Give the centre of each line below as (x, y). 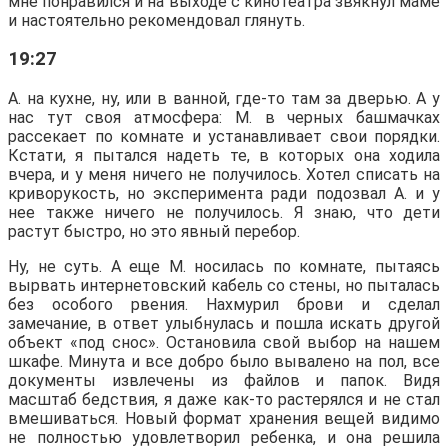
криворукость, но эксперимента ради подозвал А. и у (224, 194)
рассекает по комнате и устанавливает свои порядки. (224, 137)
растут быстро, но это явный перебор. (154, 232)
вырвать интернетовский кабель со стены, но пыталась (224, 286)
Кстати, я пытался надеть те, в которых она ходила (224, 156)
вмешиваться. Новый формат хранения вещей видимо (224, 419)
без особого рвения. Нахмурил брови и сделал (224, 305)
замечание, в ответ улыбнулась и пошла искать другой (224, 324)
